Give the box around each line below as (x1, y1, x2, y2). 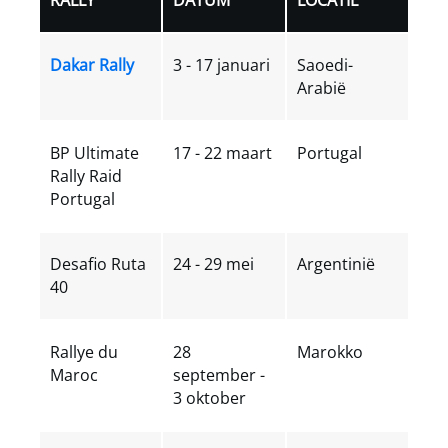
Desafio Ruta (50, 252, 146, 275)
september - (173, 363, 266, 386)
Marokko (296, 340, 363, 363)
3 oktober (173, 386, 247, 409)
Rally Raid (50, 164, 122, 187)
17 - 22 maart (173, 141, 273, 164)
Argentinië (296, 252, 375, 275)
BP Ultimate (50, 141, 139, 164)
